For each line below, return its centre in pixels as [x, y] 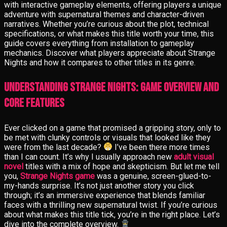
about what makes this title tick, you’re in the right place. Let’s [112, 214]
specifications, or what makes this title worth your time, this [109, 33]
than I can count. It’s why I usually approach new [89, 157]
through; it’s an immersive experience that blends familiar [105, 195]
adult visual [194, 157]
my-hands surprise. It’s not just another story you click [99, 185]
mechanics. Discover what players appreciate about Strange [110, 53]
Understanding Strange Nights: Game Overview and [111, 87]
